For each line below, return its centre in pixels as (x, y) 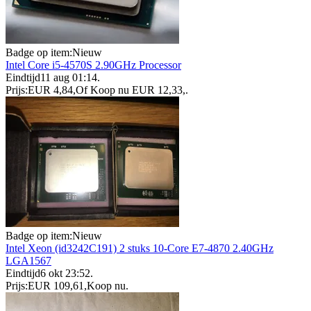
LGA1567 (28, 261)
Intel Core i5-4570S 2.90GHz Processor (93, 65)
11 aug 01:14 (69, 78)
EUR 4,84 (50, 90)
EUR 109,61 (56, 286)
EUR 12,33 (157, 90)
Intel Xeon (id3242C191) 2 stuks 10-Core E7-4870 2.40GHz (140, 249)
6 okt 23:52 (65, 274)
